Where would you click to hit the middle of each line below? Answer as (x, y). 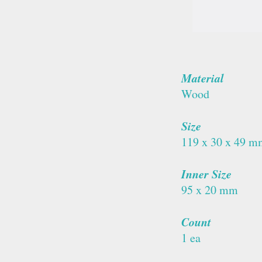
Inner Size (206, 173)
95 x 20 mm (210, 189)
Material (203, 77)
